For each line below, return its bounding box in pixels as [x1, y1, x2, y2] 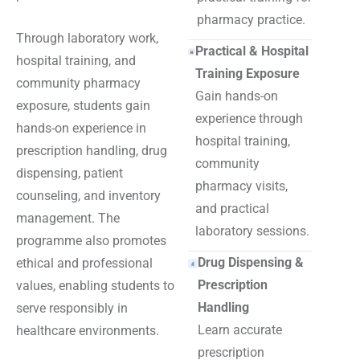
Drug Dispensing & [198, 255, 305, 270]
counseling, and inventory [16, 188, 161, 203]
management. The [16, 211, 120, 226]
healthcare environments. [16, 323, 159, 338]
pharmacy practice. [196, 12, 305, 27]
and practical [194, 201, 269, 216]
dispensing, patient [16, 166, 123, 181]
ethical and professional [16, 256, 153, 271]
